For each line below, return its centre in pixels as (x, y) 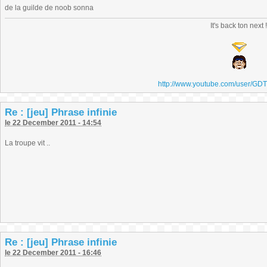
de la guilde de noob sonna (49, 8)
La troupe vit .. (27, 143)
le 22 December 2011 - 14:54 (53, 123)
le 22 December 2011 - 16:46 (53, 253)
